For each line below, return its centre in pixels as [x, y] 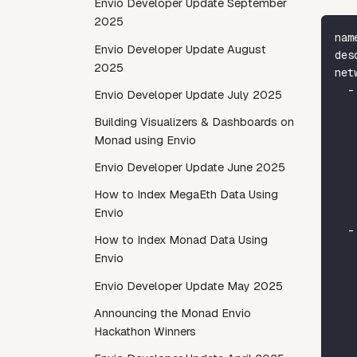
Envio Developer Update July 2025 [188, 94]
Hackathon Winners [145, 331]
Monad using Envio [145, 140]
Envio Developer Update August [180, 49]
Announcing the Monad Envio [173, 313]
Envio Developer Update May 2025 [188, 286]
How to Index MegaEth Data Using [186, 195]
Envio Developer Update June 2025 [190, 168]
